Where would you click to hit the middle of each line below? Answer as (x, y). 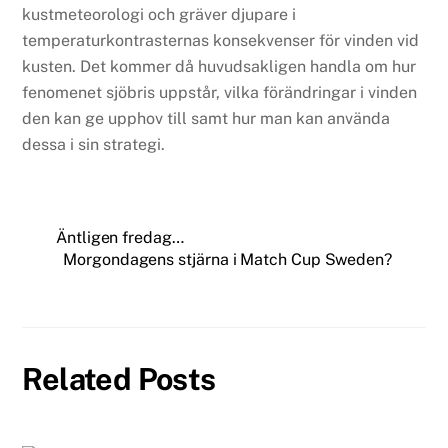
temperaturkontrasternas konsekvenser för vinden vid (221, 40)
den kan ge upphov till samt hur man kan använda (206, 118)
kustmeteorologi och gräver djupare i (159, 14)
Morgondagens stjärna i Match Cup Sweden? (227, 259)
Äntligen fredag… (120, 237)
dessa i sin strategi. (94, 144)
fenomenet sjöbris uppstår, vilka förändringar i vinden (220, 92)
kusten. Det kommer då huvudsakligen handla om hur (219, 66)
